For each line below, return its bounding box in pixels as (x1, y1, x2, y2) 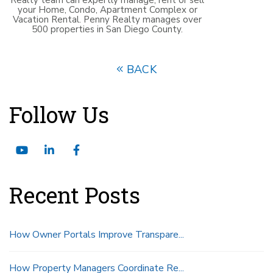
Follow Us (9, 99, 109, 129)
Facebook (79, 142, 126, 157)
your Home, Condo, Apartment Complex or (17, 3, 197, 16)
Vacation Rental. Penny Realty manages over (13, 13, 202, 26)
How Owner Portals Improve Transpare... (9, 227, 184, 241)
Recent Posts (9, 180, 140, 210)
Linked (53, 142, 87, 157)
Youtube (27, 142, 71, 157)
